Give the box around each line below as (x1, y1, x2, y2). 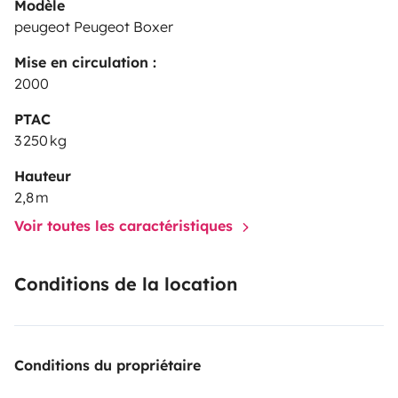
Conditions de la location (14, 273, 237, 296)
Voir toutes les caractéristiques (14, 217, 237, 235)
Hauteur (14, 167, 71, 186)
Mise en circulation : (14, 53, 156, 72)
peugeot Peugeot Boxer (14, 18, 173, 36)
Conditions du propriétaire (14, 356, 201, 375)
